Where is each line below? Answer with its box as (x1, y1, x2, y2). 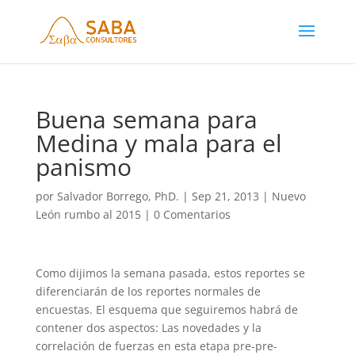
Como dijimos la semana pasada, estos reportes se (35, 265, 305, 281)
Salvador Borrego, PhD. (56, 189, 179, 204)
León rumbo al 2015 (35, 207, 141, 222)
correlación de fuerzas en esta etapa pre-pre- (35, 338, 277, 353)
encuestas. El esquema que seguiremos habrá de (35, 302, 298, 317)
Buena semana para (35, 103, 258, 136)
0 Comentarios (153, 207, 231, 222)
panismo (35, 151, 132, 183)
